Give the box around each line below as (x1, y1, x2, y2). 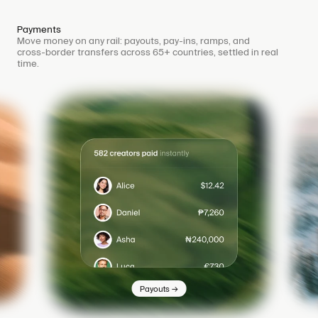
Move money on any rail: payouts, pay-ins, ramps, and (17, 33, 250, 49)
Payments (17, 21, 61, 38)
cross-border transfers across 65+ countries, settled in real (17, 44, 278, 60)
